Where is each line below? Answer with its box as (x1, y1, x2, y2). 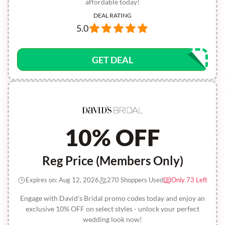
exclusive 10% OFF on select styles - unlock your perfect (26, 204, 199, 213)
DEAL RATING (93, 12, 132, 19)
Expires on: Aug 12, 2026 (26, 176, 99, 184)
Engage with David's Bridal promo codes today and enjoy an (20, 194, 205, 202)
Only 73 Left (171, 176, 207, 184)
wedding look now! (83, 215, 142, 223)
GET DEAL (92, 54, 133, 65)
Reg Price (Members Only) (42, 153, 183, 168)
